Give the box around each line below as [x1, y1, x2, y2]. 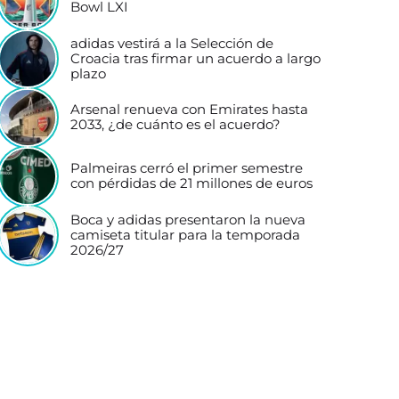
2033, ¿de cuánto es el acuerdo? [69, 117, 281, 133]
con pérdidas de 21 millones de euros [69, 175, 313, 191]
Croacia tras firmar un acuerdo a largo [69, 50, 321, 67]
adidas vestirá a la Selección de [69, 35, 273, 52]
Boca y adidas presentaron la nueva [69, 211, 305, 228]
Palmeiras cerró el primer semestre [69, 160, 303, 176]
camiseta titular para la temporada [69, 226, 300, 243]
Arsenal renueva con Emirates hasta [69, 102, 308, 118]
